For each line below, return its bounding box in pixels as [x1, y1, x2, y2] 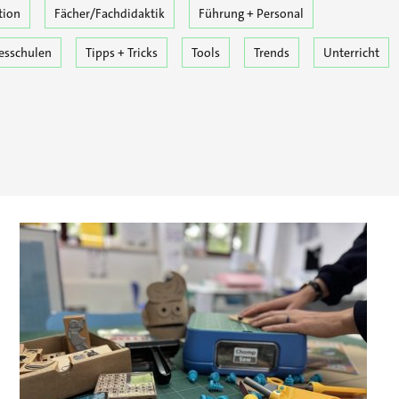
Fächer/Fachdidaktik [53, 4, 165, 21]
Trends [254, 44, 289, 61]
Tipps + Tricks [85, 44, 158, 61]
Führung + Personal [198, 4, 304, 21]
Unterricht [323, 44, 379, 61]
